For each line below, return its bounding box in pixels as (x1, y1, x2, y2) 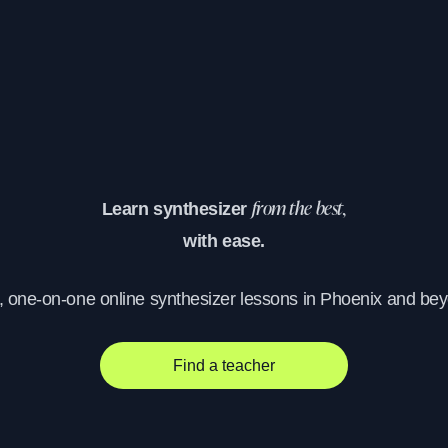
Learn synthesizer (101, 199, 252, 220)
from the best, (251, 201, 347, 220)
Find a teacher (173, 356, 275, 374)
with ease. (183, 231, 265, 252)
